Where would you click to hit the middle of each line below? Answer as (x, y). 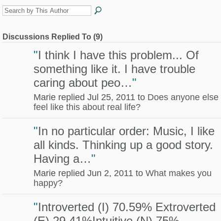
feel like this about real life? (87, 107)
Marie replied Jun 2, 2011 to (90, 173)
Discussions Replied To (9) (53, 37)
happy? (48, 183)
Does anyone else (183, 97)
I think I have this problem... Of (118, 55)
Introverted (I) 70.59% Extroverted (127, 207)
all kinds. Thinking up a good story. (123, 145)
